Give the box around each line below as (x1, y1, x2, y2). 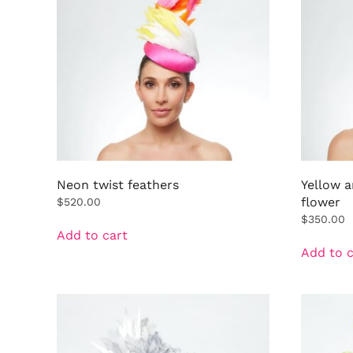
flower (300, 194, 340, 210)
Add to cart (57, 227, 128, 243)
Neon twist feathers (57, 176, 179, 192)
